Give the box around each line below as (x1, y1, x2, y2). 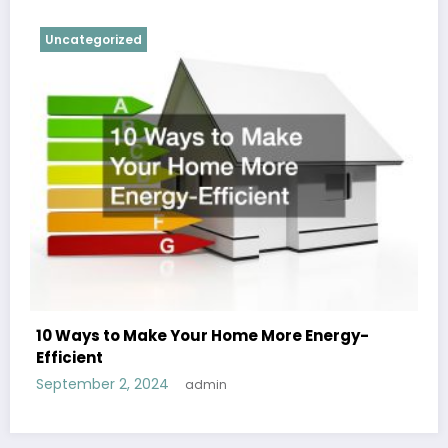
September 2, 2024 (36, 373, 169, 394)
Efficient (36, 346, 103, 368)
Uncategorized (45, 30, 142, 48)
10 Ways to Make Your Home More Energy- (36, 324, 369, 346)
